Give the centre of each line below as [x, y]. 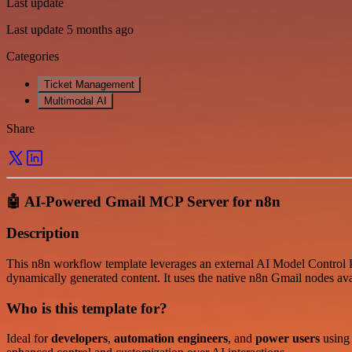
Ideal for [29, 339]
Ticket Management [89, 84]
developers [79, 339]
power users [288, 339]
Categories [33, 56]
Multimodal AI [75, 101]
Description [43, 233]
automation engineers [171, 339]
